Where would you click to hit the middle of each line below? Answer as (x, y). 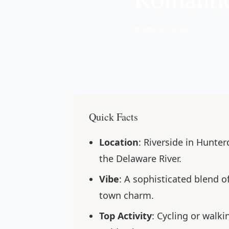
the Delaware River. (140, 158)
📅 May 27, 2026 (161, 29)
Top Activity (125, 216)
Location (119, 142)
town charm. (127, 195)
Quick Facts (113, 117)
